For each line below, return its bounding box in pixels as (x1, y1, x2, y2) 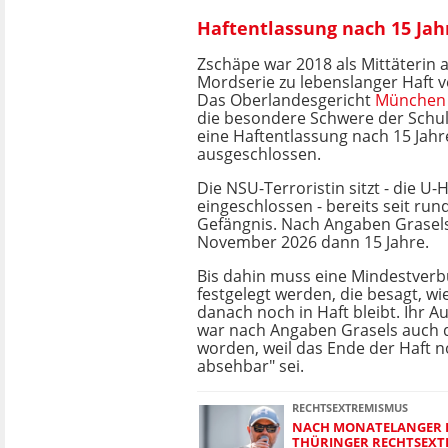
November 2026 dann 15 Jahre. (197, 231, 429, 253)
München (375, 89, 446, 111)
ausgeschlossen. (197, 143, 321, 165)
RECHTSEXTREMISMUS (292, 400, 408, 415)
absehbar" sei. (197, 355, 304, 377)
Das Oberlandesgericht (197, 89, 375, 111)
